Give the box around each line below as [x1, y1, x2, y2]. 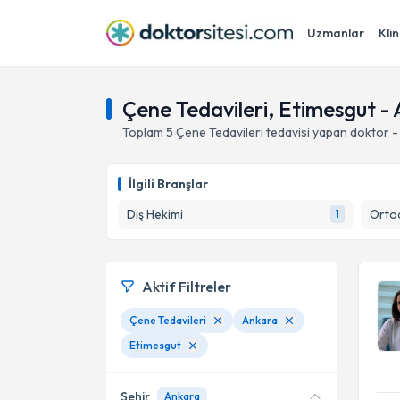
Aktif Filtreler [142, 278, 231, 296]
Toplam [122, 124, 166, 140]
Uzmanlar [307, 25, 364, 41]
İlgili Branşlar [129, 176, 208, 192]
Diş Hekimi [127, 206, 183, 222]
